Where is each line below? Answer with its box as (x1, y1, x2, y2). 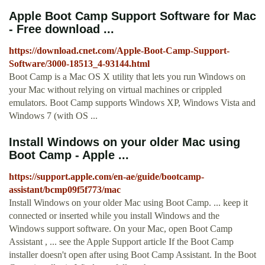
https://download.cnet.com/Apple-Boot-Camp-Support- (9, 46, 230, 56)
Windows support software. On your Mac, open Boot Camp (9, 224, 232, 234)
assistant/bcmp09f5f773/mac (9, 185, 121, 195)
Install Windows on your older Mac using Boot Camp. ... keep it (9, 198, 248, 208)
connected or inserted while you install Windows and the (9, 211, 219, 221)
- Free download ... (9, 22, 114, 36)
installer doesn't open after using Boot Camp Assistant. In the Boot (9, 250, 256, 260)
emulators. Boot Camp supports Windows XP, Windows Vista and (9, 98, 256, 108)
